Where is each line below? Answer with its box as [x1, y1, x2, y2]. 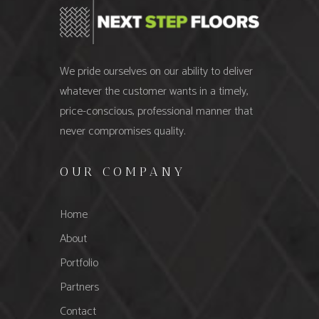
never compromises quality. [60, 121, 185, 141]
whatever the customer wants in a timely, [60, 81, 249, 101]
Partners [60, 277, 99, 297]
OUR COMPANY [60, 163, 186, 179]
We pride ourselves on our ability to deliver [60, 61, 253, 81]
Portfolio [60, 253, 98, 273]
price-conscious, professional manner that [60, 101, 253, 121]
